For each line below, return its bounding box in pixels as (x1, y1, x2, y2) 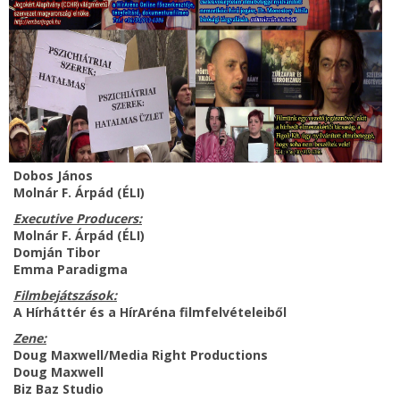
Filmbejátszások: (13, 286, 117, 304)
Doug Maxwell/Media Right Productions (13, 346, 268, 363)
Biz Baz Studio (13, 379, 104, 397)
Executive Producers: (13, 209, 142, 227)
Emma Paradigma (13, 260, 128, 278)
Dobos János (13, 166, 93, 184)
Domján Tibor (13, 243, 100, 261)
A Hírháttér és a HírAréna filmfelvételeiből (13, 303, 287, 321)
